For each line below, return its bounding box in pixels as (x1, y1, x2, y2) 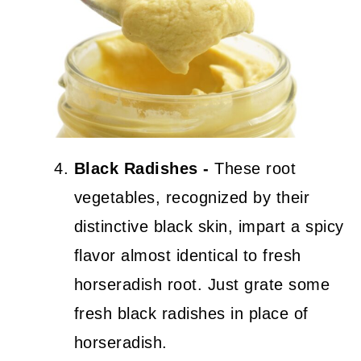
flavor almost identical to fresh (73, 247, 301, 264)
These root (209, 160, 297, 177)
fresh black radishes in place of (73, 305, 309, 322)
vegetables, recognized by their (73, 189, 310, 206)
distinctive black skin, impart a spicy (73, 218, 344, 235)
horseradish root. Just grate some (73, 276, 330, 293)
